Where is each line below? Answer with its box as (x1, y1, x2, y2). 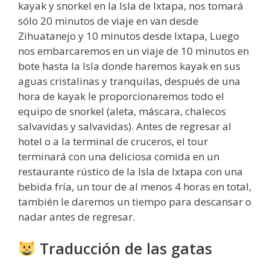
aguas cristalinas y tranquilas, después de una (18, 74, 240, 88)
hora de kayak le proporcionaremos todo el (18, 89, 224, 103)
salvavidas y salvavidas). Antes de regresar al (18, 119, 231, 133)
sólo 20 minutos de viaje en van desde (18, 13, 198, 28)
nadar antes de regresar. (18, 209, 135, 224)
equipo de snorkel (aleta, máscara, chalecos (18, 104, 226, 118)
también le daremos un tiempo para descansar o (18, 194, 251, 209)
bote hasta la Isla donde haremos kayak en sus (18, 58, 240, 73)
